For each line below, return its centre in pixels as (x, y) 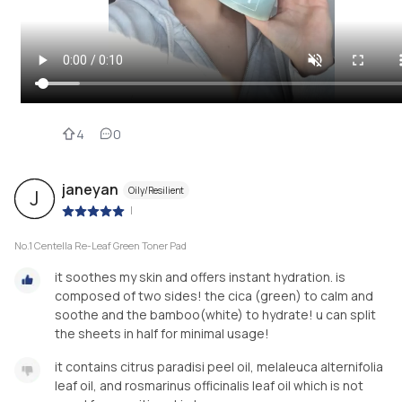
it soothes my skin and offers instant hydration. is (200, 277)
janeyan (90, 189)
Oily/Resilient (156, 190)
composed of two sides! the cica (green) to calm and (214, 296)
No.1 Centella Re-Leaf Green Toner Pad (100, 246)
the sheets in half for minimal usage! (162, 334)
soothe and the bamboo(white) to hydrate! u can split (215, 315)
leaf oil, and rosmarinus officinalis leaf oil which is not (209, 386)
